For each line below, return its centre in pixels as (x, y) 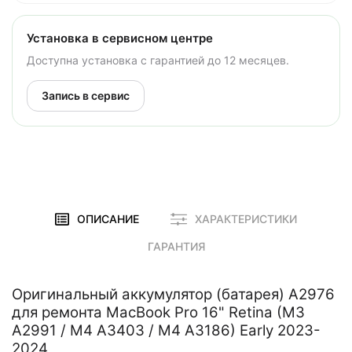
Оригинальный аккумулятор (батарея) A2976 (173, 294)
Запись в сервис (86, 95)
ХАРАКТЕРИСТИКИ (246, 219)
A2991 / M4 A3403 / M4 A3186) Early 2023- (166, 330)
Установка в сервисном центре (120, 38)
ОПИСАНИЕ (108, 219)
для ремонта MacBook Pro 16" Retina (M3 (158, 312)
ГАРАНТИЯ (176, 246)
